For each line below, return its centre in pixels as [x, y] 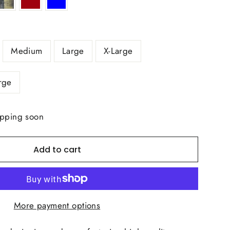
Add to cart [57, 149]
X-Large [118, 51]
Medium [27, 51]
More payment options [57, 205]
